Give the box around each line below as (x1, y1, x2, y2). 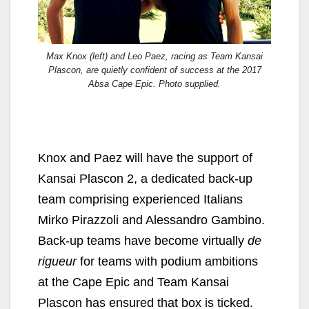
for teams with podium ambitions (77, 254, 258, 268)
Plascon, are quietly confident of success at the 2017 (48, 64, 261, 75)
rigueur (38, 254, 77, 268)
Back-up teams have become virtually (38, 233, 248, 248)
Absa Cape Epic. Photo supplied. (88, 78, 221, 89)
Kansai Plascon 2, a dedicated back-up (38, 171, 252, 186)
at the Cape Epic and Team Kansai (38, 275, 229, 289)
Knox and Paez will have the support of (38, 150, 252, 165)
